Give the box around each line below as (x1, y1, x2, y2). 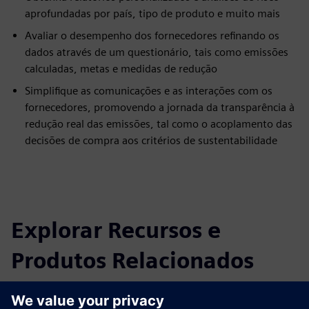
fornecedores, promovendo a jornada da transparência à (25, 101, 295, 114)
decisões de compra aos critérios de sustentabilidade (25, 134, 277, 147)
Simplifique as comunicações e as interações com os (25, 84, 272, 97)
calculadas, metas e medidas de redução (25, 62, 217, 75)
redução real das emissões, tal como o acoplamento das (25, 117, 292, 130)
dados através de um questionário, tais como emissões (25, 46, 288, 59)
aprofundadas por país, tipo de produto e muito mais (25, 7, 280, 20)
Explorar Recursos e (11, 217, 221, 243)
